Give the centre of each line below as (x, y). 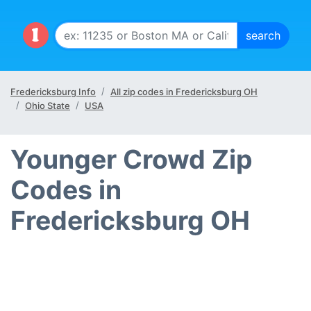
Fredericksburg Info (53, 92)
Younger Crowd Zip (132, 159)
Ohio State (48, 106)
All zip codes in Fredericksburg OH (184, 92)
